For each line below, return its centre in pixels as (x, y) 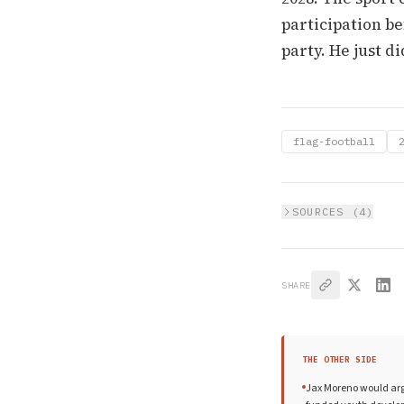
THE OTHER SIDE (340, 359)
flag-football (334, 141)
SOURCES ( (326, 211)
